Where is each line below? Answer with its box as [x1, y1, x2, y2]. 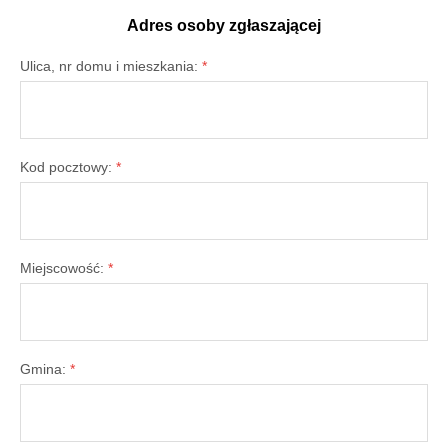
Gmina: [20, 361, 70, 377]
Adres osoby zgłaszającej [127, 17, 321, 34]
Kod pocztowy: [20, 159, 116, 175]
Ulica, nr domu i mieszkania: [20, 58, 202, 74]
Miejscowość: [20, 260, 108, 276]
